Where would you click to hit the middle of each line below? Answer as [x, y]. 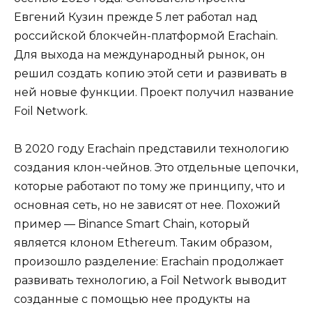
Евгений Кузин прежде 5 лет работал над [136, 17]
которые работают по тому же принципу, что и [150, 187]
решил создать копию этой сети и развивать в [150, 73]
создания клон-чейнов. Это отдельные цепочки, [156, 168]
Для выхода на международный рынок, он [140, 55]
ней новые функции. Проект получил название [154, 92]
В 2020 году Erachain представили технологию [151, 149]
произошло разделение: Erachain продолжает [149, 262]
